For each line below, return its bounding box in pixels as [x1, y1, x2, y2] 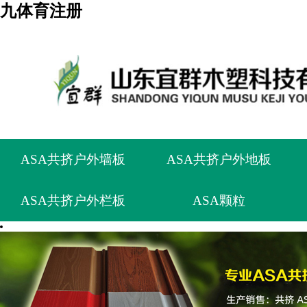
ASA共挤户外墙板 [21, 151, 126, 167]
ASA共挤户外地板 [167, 151, 272, 167]
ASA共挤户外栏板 [21, 193, 126, 208]
